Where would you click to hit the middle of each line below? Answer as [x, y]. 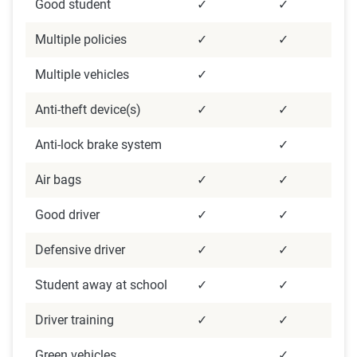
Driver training [75, 320]
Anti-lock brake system [98, 145]
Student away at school [101, 285]
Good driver [67, 215]
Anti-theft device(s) [88, 110]
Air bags [58, 180]
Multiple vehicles [82, 75]
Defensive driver [80, 250]
